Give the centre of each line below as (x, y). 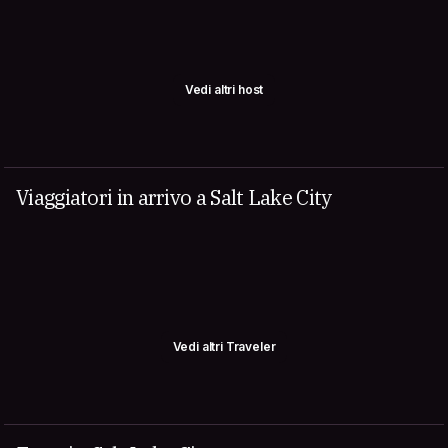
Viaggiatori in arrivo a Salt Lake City (174, 197)
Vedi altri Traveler (224, 346)
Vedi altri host (224, 89)
